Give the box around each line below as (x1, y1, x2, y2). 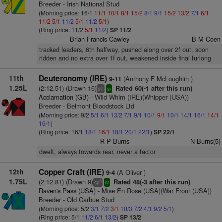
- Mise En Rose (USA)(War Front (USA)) (95, 186, 212, 195)
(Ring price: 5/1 (38, 213, 81, 221)
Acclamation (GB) (38, 92, 89, 102)
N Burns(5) (190, 136, 221, 146)
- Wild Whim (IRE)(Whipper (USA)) (88, 92, 189, 102)
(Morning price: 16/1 (38, 8, 94, 17)
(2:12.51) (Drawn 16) (38, 83, 97, 93)
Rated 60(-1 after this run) (113, 84, 192, 93)
